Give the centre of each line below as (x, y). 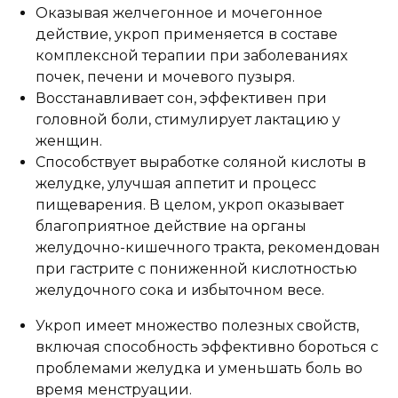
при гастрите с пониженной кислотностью (196, 268)
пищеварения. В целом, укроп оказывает (190, 204)
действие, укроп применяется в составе (187, 34)
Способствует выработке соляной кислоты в (201, 162)
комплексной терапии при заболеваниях (191, 55)
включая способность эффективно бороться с (207, 346)
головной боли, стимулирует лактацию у (188, 119)
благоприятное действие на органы (171, 226)
